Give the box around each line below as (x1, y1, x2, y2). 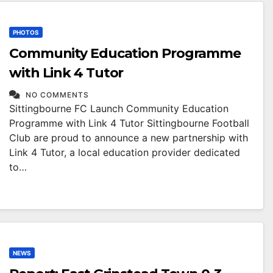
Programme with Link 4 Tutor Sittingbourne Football (9, 117, 249, 129)
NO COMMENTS (26, 90, 89, 99)
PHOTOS (13, 29, 39, 36)
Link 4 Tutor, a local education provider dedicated (9, 146, 240, 158)
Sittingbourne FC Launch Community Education (9, 102, 229, 115)
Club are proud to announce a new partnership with (9, 132, 248, 144)
